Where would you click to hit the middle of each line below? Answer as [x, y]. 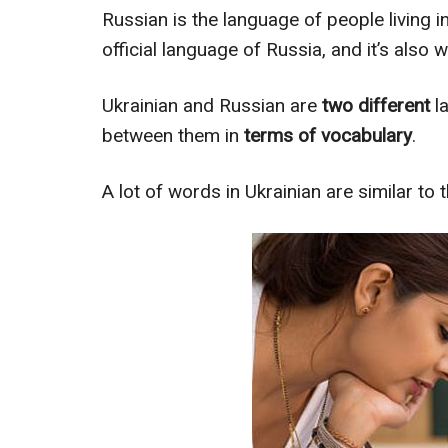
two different [373, 105]
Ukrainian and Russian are [209, 105]
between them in [173, 135]
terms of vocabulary [328, 135]
